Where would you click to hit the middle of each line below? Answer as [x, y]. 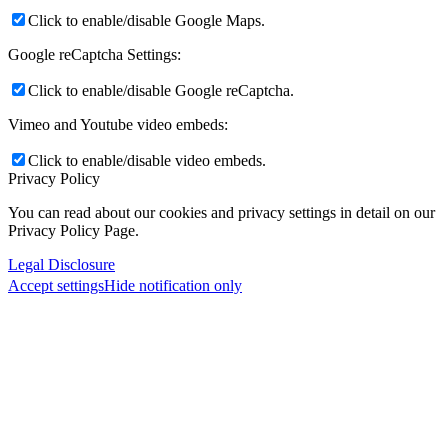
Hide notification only [173, 285]
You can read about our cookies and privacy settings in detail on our [221, 212]
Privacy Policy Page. [73, 230]
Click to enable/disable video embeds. [147, 160]
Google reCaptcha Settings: [94, 54]
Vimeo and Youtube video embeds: [118, 124]
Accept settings [56, 285]
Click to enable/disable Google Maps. [146, 20]
